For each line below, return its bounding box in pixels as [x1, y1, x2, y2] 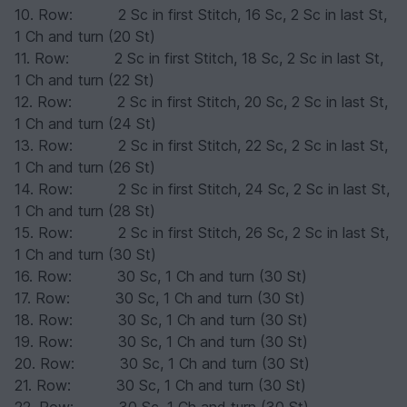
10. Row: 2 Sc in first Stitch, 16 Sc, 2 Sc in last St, [15, 5, 387, 25]
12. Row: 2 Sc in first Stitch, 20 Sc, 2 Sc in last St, [15, 93, 388, 112]
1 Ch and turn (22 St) [15, 71, 154, 90]
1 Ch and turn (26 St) [15, 158, 155, 177]
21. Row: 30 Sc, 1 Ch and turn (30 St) [15, 376, 306, 395]
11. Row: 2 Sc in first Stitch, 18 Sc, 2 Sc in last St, [15, 49, 383, 68]
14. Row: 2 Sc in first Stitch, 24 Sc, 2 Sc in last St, [15, 180, 390, 199]
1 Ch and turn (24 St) [15, 114, 156, 134]
